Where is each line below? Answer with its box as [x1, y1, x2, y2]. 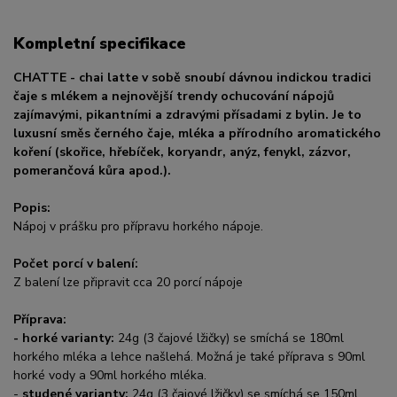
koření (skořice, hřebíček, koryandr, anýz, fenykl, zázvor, [13, 144, 351, 160]
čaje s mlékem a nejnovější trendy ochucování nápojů [13, 88, 334, 105]
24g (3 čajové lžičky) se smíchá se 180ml [114, 330, 344, 346]
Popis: [13, 199, 51, 216]
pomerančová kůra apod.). [13, 162, 171, 179]
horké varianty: [22, 330, 114, 346]
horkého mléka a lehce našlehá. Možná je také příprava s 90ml [13, 348, 365, 365]
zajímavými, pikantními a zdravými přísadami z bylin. [13, 106, 332, 123]
